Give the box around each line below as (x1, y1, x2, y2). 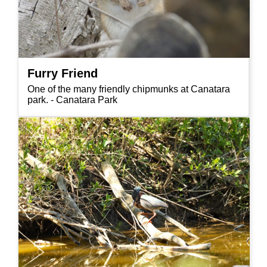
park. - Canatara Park (27, 95, 117, 105)
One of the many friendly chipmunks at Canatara (27, 84, 230, 95)
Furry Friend (27, 67, 98, 80)
